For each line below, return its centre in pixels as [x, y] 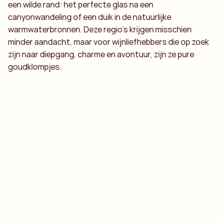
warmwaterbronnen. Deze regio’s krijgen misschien [100, 29]
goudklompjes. [35, 67]
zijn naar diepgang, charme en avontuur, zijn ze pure [101, 54]
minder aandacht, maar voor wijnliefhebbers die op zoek [109, 42]
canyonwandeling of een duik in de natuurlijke [90, 17]
